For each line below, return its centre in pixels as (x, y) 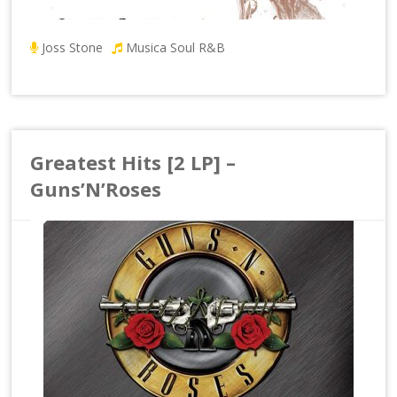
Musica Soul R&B (176, 47)
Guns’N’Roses (96, 188)
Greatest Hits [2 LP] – (133, 162)
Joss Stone (73, 47)
